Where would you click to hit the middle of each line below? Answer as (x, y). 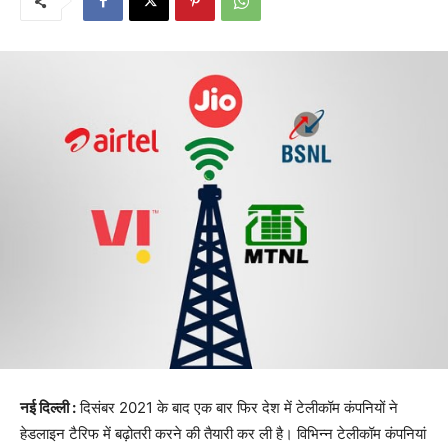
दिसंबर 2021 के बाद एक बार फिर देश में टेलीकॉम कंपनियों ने (237, 408)
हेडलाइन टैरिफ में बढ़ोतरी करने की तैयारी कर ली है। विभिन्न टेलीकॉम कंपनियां (223, 434)
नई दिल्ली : (48, 408)
